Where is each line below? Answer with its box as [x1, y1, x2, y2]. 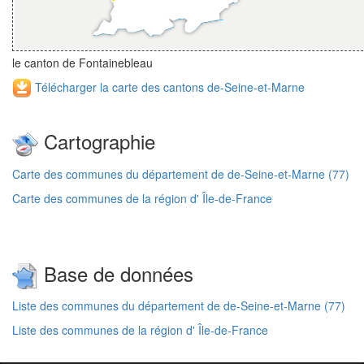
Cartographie [38, 126, 155, 155]
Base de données [38, 258, 193, 288]
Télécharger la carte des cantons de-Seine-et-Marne [32, 78, 305, 95]
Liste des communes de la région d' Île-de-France [12, 322, 268, 339]
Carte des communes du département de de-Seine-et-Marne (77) [12, 165, 349, 182]
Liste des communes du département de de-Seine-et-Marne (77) [12, 297, 345, 314]
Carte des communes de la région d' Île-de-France [12, 189, 272, 206]
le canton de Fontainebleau [12, 54, 153, 71]
